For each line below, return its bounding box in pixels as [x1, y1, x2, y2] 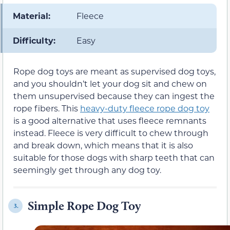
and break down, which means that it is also [13, 140, 193, 151]
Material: [13, 10, 50, 22]
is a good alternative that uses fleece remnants [13, 115, 206, 126]
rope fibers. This [13, 103, 80, 114]
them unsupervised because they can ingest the [13, 90, 215, 102]
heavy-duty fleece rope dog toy [80, 103, 209, 114]
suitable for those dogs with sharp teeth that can [13, 152, 215, 163]
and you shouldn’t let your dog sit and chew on [13, 78, 207, 89]
